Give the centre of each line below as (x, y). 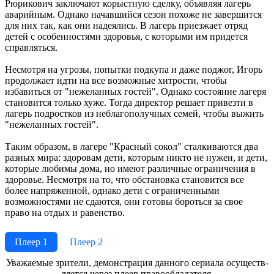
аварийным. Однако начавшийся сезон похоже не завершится (133, 14)
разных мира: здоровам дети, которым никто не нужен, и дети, (136, 157)
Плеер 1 (31, 242)
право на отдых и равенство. (65, 212)
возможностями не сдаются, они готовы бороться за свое (124, 201)
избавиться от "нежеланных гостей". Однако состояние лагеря (135, 91)
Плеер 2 (86, 242)
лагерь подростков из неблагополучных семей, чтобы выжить (134, 113)
